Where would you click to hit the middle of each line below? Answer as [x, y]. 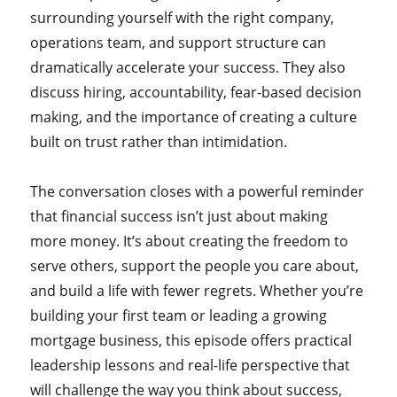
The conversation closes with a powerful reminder [198, 192]
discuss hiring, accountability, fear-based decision [196, 93]
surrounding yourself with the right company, [183, 18]
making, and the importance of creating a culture [194, 117]
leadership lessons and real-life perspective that [191, 366]
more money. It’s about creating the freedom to [190, 241]
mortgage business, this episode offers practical [191, 341]
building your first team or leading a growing [179, 316]
